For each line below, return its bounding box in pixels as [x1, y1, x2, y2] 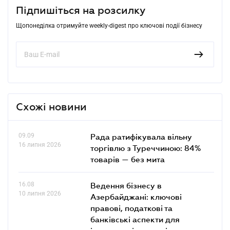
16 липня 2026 [18, 141, 61, 148]
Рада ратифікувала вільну [90, 131, 192, 141]
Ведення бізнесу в [90, 180, 162, 190]
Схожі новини [16, 101, 87, 112]
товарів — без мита [90, 154, 165, 164]
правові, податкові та [90, 203, 172, 213]
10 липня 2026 [18, 189, 61, 197]
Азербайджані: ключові [90, 191, 182, 201]
